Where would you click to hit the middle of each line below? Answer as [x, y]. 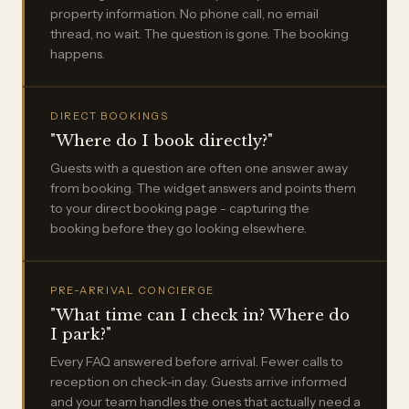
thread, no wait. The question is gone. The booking [199, 34]
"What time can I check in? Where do [200, 316]
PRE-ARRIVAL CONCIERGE [132, 291]
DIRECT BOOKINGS [110, 116]
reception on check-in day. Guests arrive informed [199, 382]
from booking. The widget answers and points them [203, 189]
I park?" [81, 335]
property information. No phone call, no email [184, 14]
